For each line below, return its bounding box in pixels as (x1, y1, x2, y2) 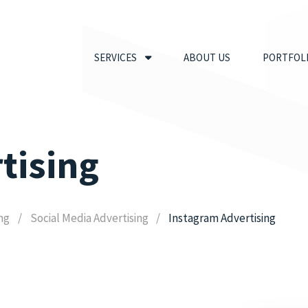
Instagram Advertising (168, 210, 276, 226)
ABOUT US (184, 50, 231, 64)
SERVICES (94, 50, 137, 64)
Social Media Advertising (30, 210, 148, 226)
